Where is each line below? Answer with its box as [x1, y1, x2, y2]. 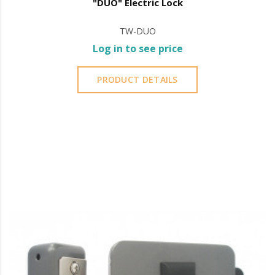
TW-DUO [119, 25, 156, 37]
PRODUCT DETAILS [97, 74, 178, 86]
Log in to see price [92, 42, 183, 56]
